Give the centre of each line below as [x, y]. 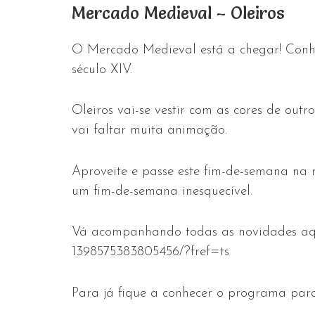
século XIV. [102, 70]
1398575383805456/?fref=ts [150, 252]
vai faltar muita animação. [149, 131]
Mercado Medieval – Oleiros [178, 13]
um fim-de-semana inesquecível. [162, 191]
